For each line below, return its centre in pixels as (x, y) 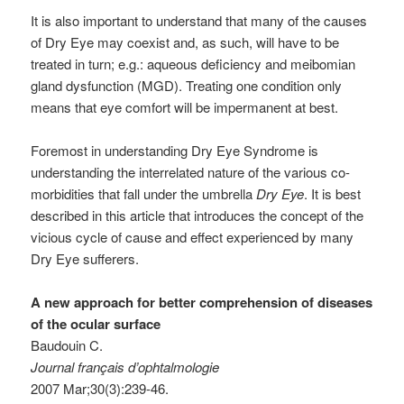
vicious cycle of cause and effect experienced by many (193, 237)
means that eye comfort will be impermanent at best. (185, 107)
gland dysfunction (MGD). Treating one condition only (187, 86)
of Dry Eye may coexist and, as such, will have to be (185, 42)
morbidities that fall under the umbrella (144, 194)
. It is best (333, 194)
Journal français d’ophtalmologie (125, 367)
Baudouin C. (67, 345)
